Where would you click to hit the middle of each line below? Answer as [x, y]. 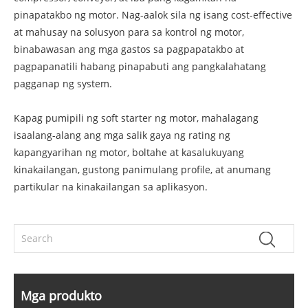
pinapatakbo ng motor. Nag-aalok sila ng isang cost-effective [153, 14]
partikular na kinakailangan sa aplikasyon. [111, 186]
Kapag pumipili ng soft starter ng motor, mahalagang [136, 118]
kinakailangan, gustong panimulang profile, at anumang [142, 169]
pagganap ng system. [63, 83]
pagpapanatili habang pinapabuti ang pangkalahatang [140, 66]
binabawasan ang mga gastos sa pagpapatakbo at [129, 49]
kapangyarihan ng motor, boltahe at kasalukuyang [129, 152]
